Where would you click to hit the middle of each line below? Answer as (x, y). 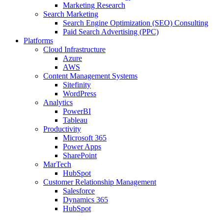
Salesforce (79, 191)
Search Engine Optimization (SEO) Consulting (136, 23)
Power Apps (82, 146)
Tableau (75, 120)
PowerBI (77, 111)
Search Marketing (71, 14)
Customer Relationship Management (100, 182)
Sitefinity (77, 84)
